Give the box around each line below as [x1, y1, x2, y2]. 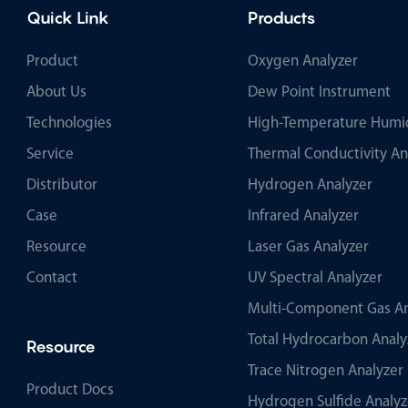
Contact [26, 270, 77, 286]
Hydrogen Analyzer [248, 177, 372, 193]
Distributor [26, 177, 97, 193]
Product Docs [26, 382, 114, 398]
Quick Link [26, 7, 109, 27]
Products [248, 7, 316, 27]
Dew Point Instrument [248, 84, 391, 100]
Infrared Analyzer [248, 208, 359, 224]
